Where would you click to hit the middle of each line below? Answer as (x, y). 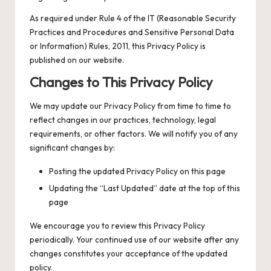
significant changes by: (72, 147)
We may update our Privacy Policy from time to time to (130, 106)
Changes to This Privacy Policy (121, 83)
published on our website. (77, 60)
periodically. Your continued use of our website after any (134, 239)
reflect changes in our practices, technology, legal (123, 119)
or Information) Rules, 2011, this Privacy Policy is (118, 46)
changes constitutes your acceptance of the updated (129, 253)
